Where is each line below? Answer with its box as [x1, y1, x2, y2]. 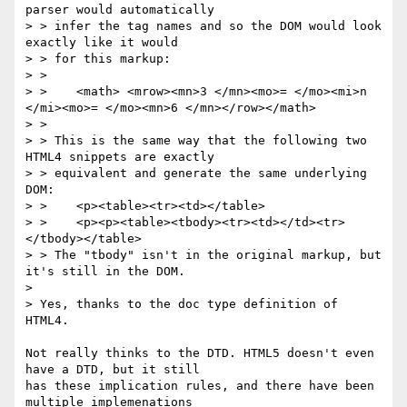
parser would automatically [25, 3, 222, 17]
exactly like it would [25, 35, 185, 50]
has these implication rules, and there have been [25, 379, 374, 393]
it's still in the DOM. [25, 264, 185, 279]
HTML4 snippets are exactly [25, 150, 222, 164]
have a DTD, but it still [25, 362, 207, 377]
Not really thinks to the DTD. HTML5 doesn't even [25, 346, 374, 361]
